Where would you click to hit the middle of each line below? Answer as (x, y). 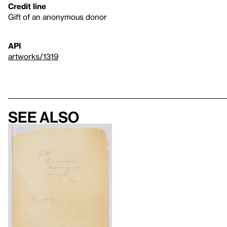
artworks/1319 (33, 56)
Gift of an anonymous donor (58, 17)
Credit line (27, 6)
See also (44, 117)
